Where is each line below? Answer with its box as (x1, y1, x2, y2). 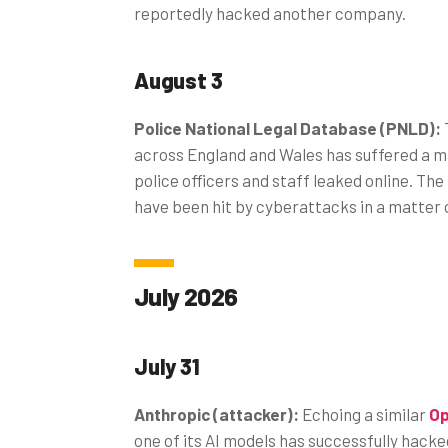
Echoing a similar (302, 403, 429, 424)
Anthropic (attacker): (134, 403, 302, 424)
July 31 (134, 352, 200, 379)
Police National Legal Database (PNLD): (134, 117, 444, 138)
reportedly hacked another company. (134, 2, 406, 23)
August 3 (134, 66, 223, 93)
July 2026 (134, 280, 238, 311)
